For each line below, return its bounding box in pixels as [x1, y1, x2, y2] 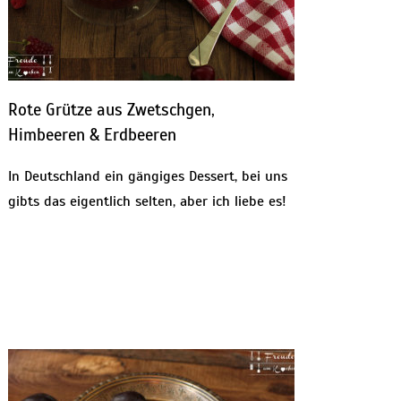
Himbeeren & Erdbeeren [7, 124, 176, 145]
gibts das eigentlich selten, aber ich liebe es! [7, 192, 286, 211]
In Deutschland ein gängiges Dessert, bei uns [7, 167, 287, 186]
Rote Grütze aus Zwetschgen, [7, 98, 215, 120]
